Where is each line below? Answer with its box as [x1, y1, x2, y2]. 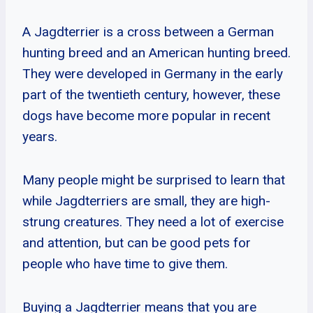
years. [22, 128, 57, 145]
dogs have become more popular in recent [22, 107, 270, 124]
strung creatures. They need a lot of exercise [22, 213, 284, 230]
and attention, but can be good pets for [22, 234, 251, 251]
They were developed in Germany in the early [22, 65, 283, 82]
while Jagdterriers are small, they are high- [22, 192, 270, 209]
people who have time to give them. [22, 255, 228, 272]
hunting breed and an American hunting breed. [22, 44, 291, 61]
